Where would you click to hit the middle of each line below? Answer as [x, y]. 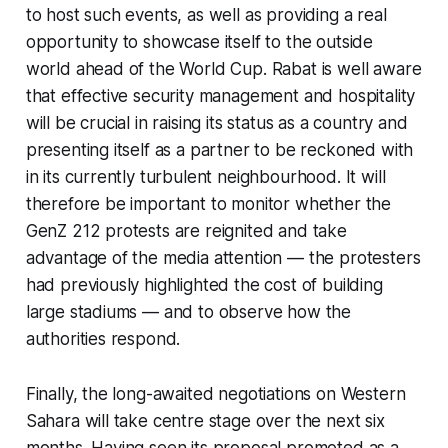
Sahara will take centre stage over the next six [205, 420]
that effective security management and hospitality [220, 95]
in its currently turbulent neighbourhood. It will [205, 176]
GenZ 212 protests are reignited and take [186, 230]
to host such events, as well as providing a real [206, 14]
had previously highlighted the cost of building [204, 284]
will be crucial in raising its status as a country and [216, 122]
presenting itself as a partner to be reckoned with [219, 149]
